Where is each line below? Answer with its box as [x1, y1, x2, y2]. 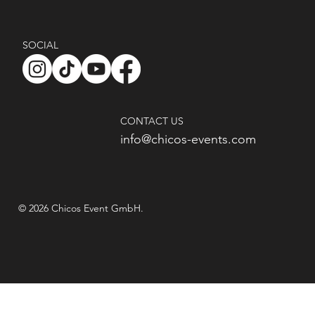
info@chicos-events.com [120, 131, 256, 147]
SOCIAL [22, 38, 59, 51]
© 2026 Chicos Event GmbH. [18, 202, 144, 215]
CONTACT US [120, 114, 184, 127]
